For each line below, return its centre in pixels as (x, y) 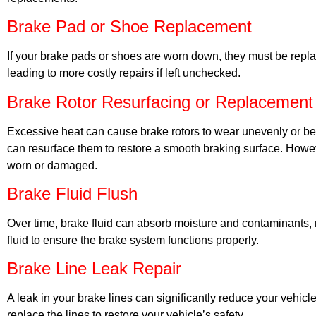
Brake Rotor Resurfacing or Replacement (160, 102)
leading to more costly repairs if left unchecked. (124, 73)
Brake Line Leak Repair (94, 269)
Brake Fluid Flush (72, 194)
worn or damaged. (52, 165)
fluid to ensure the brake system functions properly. (133, 241)
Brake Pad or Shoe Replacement (129, 27)
